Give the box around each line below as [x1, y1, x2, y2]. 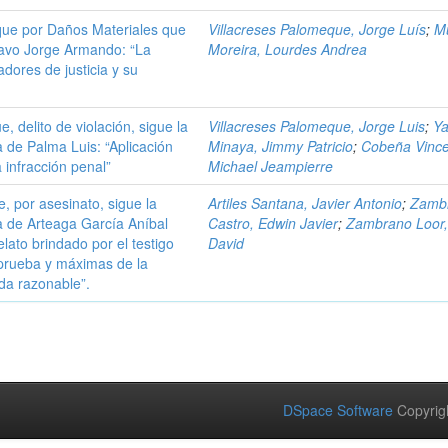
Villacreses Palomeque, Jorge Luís [208, 19, 427, 39]
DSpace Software [283, 400, 393, 420]
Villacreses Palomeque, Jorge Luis [208, 116, 426, 136]
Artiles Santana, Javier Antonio [208, 193, 403, 213]
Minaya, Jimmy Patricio [208, 136, 354, 156]
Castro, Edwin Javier [208, 213, 339, 233]
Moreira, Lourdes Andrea [208, 39, 368, 59]
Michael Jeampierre [208, 156, 334, 176]
